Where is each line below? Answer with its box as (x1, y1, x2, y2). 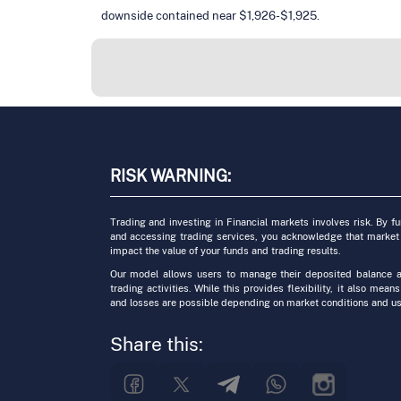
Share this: (109, 333, 203, 356)
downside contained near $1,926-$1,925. (100, 8, 320, 22)
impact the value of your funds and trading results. (109, 245, 340, 257)
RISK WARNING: (109, 166, 231, 186)
